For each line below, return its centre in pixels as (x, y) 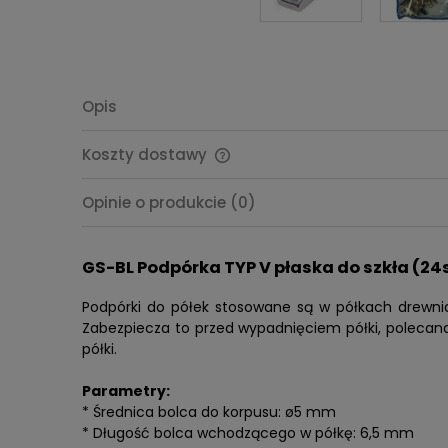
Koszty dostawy (146, 154)
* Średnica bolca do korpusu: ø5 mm (209, 411)
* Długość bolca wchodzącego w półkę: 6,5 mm (248, 432)
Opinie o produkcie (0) (169, 203)
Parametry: (126, 390)
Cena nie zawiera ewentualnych (336, 199)
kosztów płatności (291, 218)
